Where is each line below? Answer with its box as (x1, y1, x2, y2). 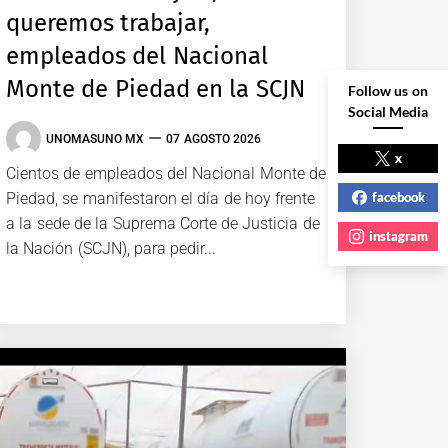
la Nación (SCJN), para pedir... (6, 239, 217, 259)
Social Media (347, 103, 429, 120)
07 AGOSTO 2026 (166, 131, 261, 146)
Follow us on (348, 82, 428, 99)
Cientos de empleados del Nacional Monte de (6, 164, 326, 184)
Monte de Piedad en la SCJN (6, 75, 305, 104)
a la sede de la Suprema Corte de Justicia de (6, 214, 320, 234)
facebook (371, 189, 425, 205)
